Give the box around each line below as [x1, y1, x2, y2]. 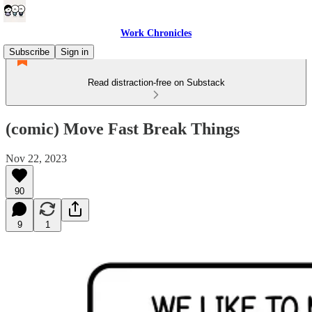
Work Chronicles [120, 28, 192, 38]
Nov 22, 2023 [6, 152, 67, 164]
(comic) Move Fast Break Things [6, 119, 240, 138]
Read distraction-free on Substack [87, 77, 225, 88]
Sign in [61, 47, 88, 57]
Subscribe [9, 47, 49, 57]
